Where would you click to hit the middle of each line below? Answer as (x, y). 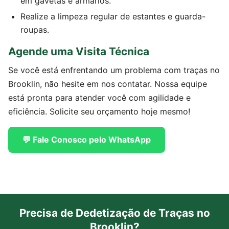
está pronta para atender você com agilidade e (99, 98)
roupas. (35, 29)
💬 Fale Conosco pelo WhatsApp (87, 140)
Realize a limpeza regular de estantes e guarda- (113, 16)
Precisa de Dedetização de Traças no (114, 213)
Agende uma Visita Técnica (79, 51)
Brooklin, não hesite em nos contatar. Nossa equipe (108, 84)
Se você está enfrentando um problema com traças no (114, 70)
